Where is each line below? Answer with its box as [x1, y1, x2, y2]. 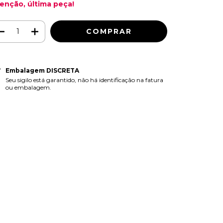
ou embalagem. [5, 84, 51, 91]
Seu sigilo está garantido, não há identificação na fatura [5, 76, 163, 84]
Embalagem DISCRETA [5, 67, 79, 74]
